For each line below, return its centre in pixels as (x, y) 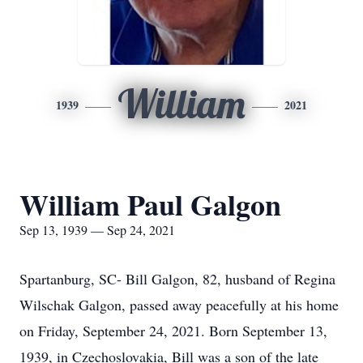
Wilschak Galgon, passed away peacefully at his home (179, 305)
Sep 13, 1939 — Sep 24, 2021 (97, 230)
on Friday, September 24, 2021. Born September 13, (173, 331)
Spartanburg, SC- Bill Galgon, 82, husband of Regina (177, 279)
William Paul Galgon (150, 204)
